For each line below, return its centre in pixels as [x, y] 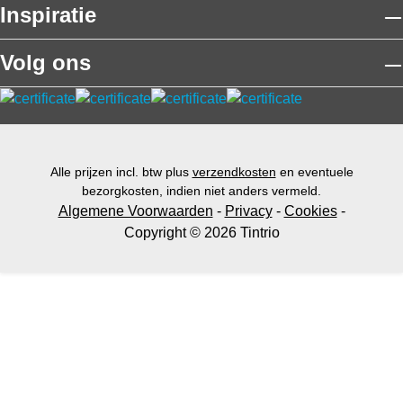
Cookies [310, 211]
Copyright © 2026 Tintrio [201, 233]
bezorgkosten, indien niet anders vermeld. [201, 191]
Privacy [248, 211]
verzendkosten [234, 172]
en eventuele [314, 172]
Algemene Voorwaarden [135, 211]
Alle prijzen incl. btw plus [121, 172]
